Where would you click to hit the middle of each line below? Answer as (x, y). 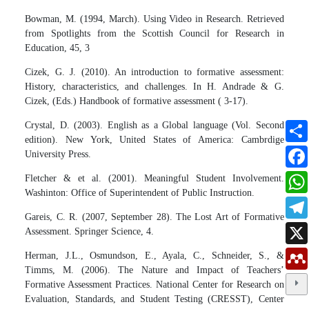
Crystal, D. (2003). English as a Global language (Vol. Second (154, 125)
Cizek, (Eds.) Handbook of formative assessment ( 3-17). (137, 101)
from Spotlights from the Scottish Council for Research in (154, 33)
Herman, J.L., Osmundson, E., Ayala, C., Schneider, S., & (154, 255)
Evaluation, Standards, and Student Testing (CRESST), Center (154, 299)
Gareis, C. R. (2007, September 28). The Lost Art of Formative (154, 217)
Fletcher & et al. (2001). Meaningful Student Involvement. (154, 178)
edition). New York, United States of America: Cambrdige (154, 139)
